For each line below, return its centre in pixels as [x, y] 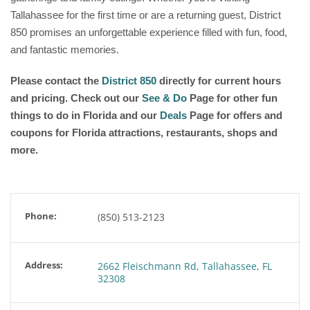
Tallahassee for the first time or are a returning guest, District [146, 15]
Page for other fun [232, 98]
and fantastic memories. [65, 49]
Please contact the [56, 81]
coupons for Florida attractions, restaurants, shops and [144, 133]
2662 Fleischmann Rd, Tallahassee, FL [185, 266]
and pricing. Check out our [76, 98]
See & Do [164, 98]
